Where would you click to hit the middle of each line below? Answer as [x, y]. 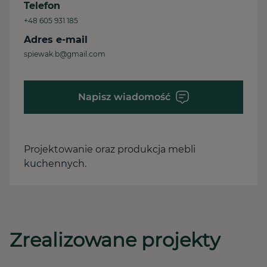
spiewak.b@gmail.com [65, 54]
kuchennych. [55, 164]
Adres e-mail [56, 40]
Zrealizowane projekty [115, 240]
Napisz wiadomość [124, 97]
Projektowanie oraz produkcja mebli [110, 149]
